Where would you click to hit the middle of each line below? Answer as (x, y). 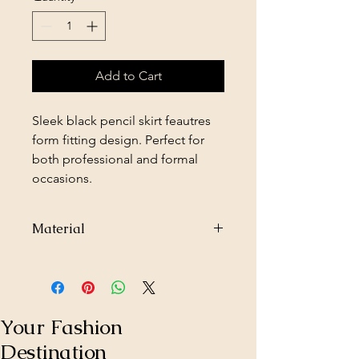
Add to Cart (128, 76)
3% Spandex (63, 278)
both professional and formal (115, 159)
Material (58, 229)
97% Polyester (67, 261)
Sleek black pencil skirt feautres (121, 121)
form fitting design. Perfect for (118, 140)
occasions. (64, 179)
